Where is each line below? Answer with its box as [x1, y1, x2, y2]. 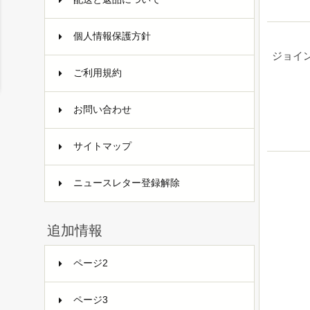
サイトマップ [73, 140, 131, 152]
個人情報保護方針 [73, 30, 151, 42]
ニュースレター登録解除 [73, 177, 180, 188]
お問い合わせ [73, 104, 131, 115]
